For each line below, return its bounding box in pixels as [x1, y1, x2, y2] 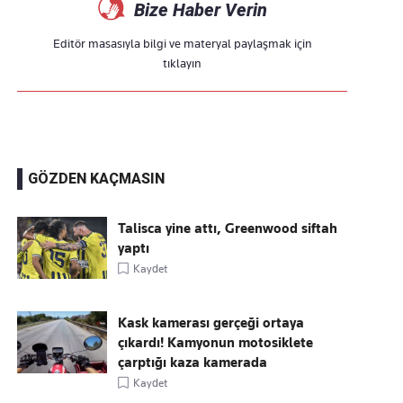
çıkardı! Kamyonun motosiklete [118, 335, 314, 351]
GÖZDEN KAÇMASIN [28, 170, 166, 187]
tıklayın [163, 56, 202, 70]
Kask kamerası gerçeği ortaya [118, 315, 305, 331]
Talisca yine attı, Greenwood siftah [118, 220, 338, 237]
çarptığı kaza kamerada [118, 354, 268, 371]
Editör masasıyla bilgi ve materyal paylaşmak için [52, 36, 312, 50]
